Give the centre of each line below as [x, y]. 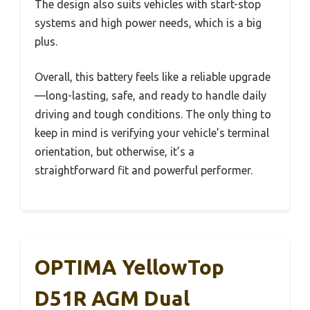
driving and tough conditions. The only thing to [153, 114]
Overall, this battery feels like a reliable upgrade [153, 76]
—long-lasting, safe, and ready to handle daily [151, 95]
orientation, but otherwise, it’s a [115, 151]
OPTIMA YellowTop [129, 267]
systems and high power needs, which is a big [148, 22]
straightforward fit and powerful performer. [144, 170]
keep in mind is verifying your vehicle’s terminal [152, 133]
